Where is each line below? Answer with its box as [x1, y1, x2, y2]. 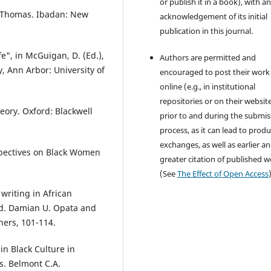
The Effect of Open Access [177, 168, 269, 180]
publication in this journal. [160, 25, 253, 37]
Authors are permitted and [160, 52, 256, 64]
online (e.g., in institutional [160, 81, 256, 93]
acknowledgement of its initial [160, 11, 268, 22]
